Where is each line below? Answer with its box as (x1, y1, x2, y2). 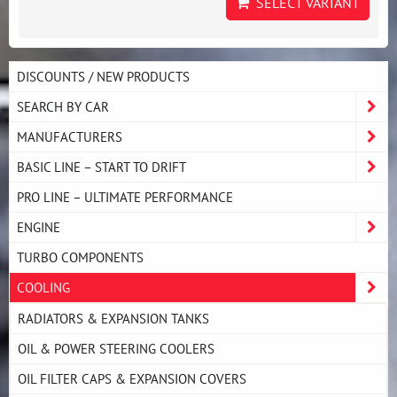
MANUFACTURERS (17, 128, 122, 145)
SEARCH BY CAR (17, 97, 109, 115)
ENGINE (17, 218, 60, 236)
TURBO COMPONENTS (17, 248, 144, 266)
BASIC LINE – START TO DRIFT (17, 158, 186, 175)
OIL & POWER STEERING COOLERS (18, 339, 214, 357)
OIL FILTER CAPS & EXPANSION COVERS (18, 370, 246, 387)
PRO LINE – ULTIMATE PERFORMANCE (17, 188, 233, 206)
